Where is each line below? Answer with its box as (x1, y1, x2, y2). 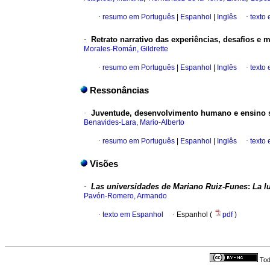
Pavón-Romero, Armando (84, 192, 167, 201)
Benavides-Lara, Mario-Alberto (84, 118, 184, 127)
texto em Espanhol (102, 210, 163, 219)
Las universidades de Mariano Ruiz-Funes (91, 182, 248, 192)
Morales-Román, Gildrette (84, 45, 168, 54)
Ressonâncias (90, 86, 149, 96)
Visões (90, 159, 118, 169)
